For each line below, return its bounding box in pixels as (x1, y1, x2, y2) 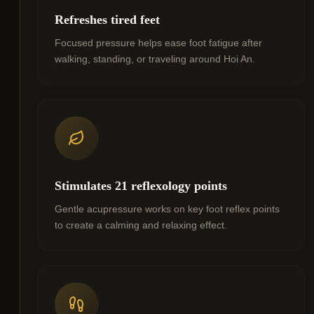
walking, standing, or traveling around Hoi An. (55, 53, 255, 65)
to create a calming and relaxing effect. (55, 219, 227, 231)
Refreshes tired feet (55, 13, 160, 27)
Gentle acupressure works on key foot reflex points (55, 203, 280, 215)
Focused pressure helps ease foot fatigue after (55, 37, 262, 49)
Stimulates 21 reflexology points (55, 179, 227, 193)
